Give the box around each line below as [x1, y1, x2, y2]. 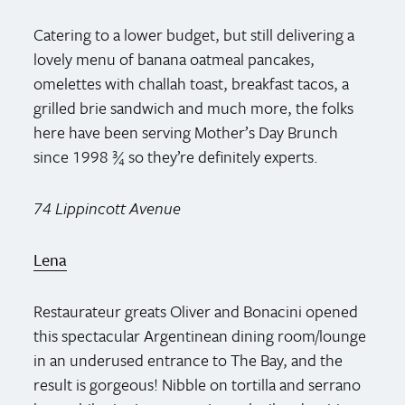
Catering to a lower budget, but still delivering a [33, 22, 355, 46]
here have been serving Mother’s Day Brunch [33, 119, 339, 144]
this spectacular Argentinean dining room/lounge [33, 323, 367, 347]
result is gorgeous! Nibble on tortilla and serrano [33, 372, 362, 396]
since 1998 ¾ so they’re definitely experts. [33, 144, 319, 168]
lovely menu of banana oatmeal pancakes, [33, 46, 316, 71]
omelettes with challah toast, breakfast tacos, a [33, 71, 350, 95]
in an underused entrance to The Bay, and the [33, 347, 344, 372]
